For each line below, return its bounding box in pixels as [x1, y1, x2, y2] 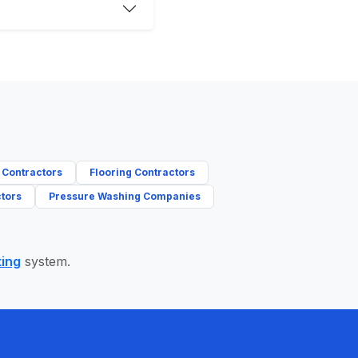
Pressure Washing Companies [49, 190, 201, 202]
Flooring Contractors [89, 166, 195, 178]
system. [20, 253, 70, 269]
